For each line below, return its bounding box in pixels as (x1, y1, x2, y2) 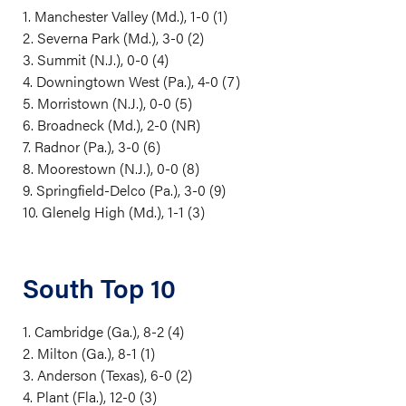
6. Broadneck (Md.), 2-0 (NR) (23, 114, 200, 135)
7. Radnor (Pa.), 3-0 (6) (23, 136, 160, 157)
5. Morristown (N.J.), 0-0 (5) (23, 92, 192, 113)
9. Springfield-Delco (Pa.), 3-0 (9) (23, 179, 226, 200)
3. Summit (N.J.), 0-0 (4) (23, 49, 169, 70)
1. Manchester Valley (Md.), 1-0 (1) (23, 5, 227, 26)
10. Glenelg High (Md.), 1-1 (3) (23, 201, 205, 222)
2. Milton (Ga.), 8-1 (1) (23, 343, 155, 363)
